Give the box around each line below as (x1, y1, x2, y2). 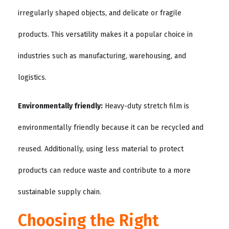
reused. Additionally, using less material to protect (18, 145, 184, 154)
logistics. (18, 73, 47, 82)
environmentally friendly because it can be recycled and (18, 123, 203, 132)
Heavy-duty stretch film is (103, 102, 189, 111)
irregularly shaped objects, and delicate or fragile (18, 8, 181, 17)
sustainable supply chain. (18, 188, 101, 197)
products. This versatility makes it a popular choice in (18, 30, 193, 39)
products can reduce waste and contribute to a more (18, 166, 191, 175)
